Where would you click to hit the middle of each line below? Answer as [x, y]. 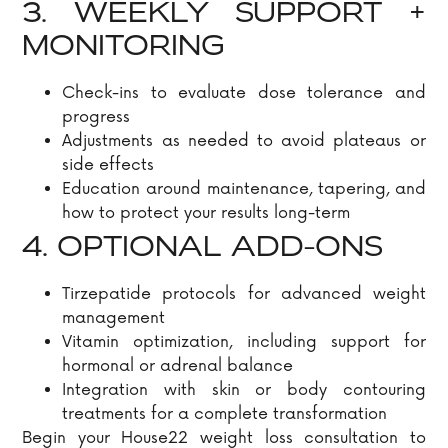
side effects [108, 165]
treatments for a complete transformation [225, 414]
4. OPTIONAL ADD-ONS [203, 249]
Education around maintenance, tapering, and [244, 189]
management [114, 318]
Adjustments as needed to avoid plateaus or [244, 141]
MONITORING [124, 48]
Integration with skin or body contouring [244, 390]
